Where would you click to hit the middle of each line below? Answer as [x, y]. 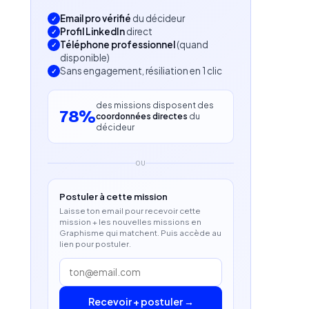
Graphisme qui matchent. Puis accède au [140, 233]
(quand [192, 44]
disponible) [85, 58]
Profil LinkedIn [92, 31]
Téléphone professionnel [118, 44]
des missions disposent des [154, 105]
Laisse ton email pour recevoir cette [130, 211]
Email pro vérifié [96, 18]
